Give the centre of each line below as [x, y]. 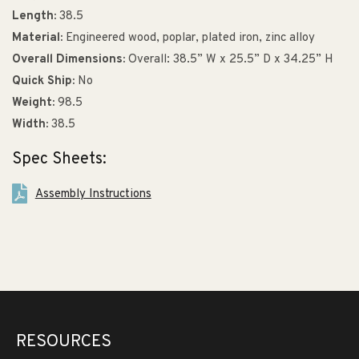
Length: [34, 17]
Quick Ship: [43, 82]
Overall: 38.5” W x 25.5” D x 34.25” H [229, 60]
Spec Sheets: [59, 159]
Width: [30, 125]
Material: [37, 38]
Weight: [33, 103]
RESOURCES [64, 342]
